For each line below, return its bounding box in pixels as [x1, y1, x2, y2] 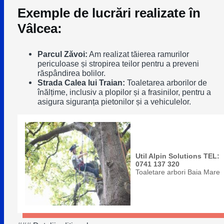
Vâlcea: [17, 20, 62, 36]
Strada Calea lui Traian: [37, 77, 125, 87]
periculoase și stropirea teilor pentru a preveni [37, 58, 199, 68]
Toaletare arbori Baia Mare [135, 167, 220, 176]
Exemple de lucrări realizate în [17, 5, 200, 20]
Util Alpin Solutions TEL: [135, 151, 219, 160]
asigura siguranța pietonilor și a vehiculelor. [37, 96, 191, 106]
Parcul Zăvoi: [37, 49, 87, 58]
